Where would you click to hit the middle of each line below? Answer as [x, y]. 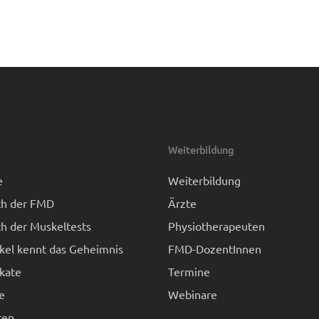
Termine [189, 271]
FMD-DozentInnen [214, 249]
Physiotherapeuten [216, 226]
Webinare [192, 294]
